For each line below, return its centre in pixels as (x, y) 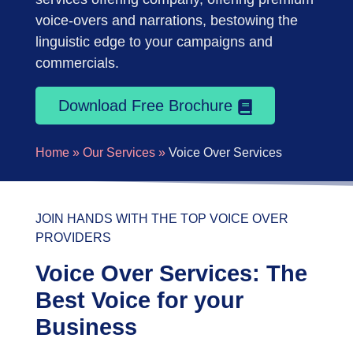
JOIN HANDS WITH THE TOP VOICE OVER (162, 219)
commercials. (78, 63)
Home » (58, 152)
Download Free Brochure (147, 106)
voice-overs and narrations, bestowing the (167, 20)
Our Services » (124, 152)
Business (87, 327)
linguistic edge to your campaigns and (154, 42)
